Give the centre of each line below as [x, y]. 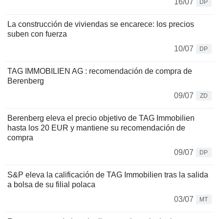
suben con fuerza [37, 34]
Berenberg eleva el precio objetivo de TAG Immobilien [101, 118]
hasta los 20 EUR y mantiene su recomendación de [96, 128]
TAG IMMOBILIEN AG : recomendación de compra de [100, 71]
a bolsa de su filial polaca [51, 185]
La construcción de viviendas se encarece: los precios [101, 24]
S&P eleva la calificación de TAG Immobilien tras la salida [108, 175]
